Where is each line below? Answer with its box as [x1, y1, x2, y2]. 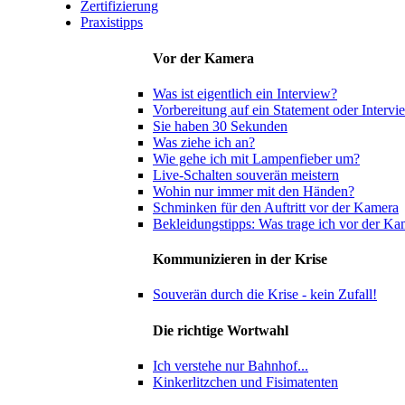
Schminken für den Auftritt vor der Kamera [153, 199, 399, 215]
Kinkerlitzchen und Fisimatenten [153, 373, 338, 390]
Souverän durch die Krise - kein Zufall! [153, 287, 377, 303]
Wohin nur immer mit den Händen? [153, 183, 354, 199]
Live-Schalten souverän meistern [153, 166, 339, 183]
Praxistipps [80, 14, 143, 31]
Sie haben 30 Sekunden [153, 118, 287, 134]
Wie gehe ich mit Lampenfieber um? [153, 150, 360, 166]
